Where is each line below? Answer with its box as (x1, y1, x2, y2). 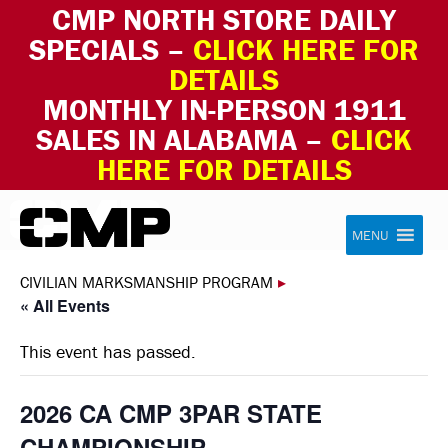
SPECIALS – (29, 31, 185, 68)
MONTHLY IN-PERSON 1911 (42, 91, 406, 128)
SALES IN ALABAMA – (36, 121, 331, 158)
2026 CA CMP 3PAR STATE (20, 396, 322, 430)
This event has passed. (20, 340, 196, 363)
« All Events (20, 294, 110, 317)
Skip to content (10, 201, 112, 221)
